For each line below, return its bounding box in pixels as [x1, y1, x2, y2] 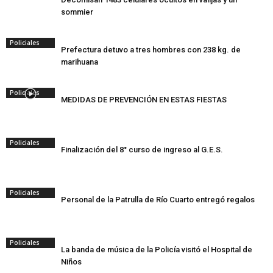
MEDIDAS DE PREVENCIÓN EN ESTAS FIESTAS [61, 95, 227, 104]
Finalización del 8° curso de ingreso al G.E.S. [61, 145, 223, 154]
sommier [61, 7, 93, 16]
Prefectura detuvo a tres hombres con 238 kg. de [61, 45, 241, 54]
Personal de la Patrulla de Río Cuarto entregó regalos [61, 195, 255, 204]
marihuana [61, 57, 98, 66]
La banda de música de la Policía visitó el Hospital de [61, 245, 252, 254]
